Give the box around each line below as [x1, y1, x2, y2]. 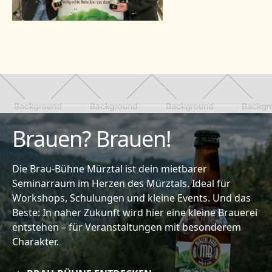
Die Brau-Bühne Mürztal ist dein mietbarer [12, 161, 207, 175]
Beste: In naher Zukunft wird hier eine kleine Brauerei [12, 205, 257, 219]
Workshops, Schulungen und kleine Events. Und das [12, 191, 251, 205]
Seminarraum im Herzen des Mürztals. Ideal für [12, 176, 231, 190]
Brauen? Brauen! [12, 123, 171, 154]
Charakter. [12, 234, 59, 248]
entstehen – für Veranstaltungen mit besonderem [12, 220, 241, 234]
